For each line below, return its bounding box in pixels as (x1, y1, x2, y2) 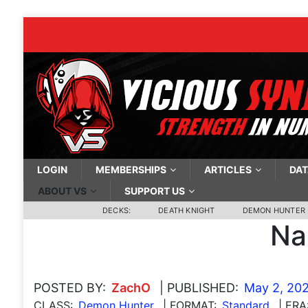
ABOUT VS (37, 185, 87, 197)
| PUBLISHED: (159, 280, 239, 295)
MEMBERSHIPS (95, 164, 166, 175)
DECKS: (102, 206, 131, 215)
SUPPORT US (124, 185, 185, 197)
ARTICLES (203, 164, 252, 175)
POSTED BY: (33, 280, 106, 295)
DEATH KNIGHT (158, 206, 215, 215)
